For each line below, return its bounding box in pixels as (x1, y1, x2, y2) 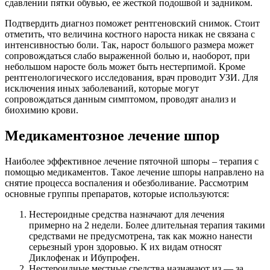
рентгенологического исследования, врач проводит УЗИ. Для (5, 72, 258, 83)
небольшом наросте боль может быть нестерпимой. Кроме (5, 61, 245, 72)
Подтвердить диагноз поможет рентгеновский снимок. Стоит (5, 18, 260, 29)
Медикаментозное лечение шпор (5, 128, 219, 144)
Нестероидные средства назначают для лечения (29, 209, 224, 220)
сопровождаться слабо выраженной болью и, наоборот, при (5, 51, 250, 61)
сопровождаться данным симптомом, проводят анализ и (5, 94, 236, 105)
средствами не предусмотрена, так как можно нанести (29, 231, 253, 242)
